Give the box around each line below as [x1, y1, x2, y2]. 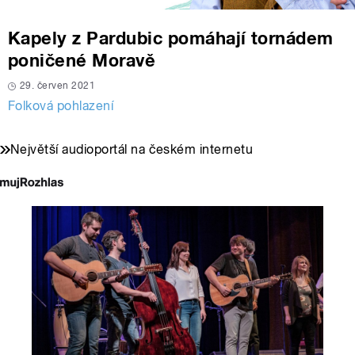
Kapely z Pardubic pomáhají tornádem [8, 28, 334, 49]
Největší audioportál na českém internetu [10, 142, 254, 158]
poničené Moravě [8, 50, 156, 71]
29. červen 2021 [20, 80, 96, 92]
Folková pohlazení [8, 98, 114, 114]
